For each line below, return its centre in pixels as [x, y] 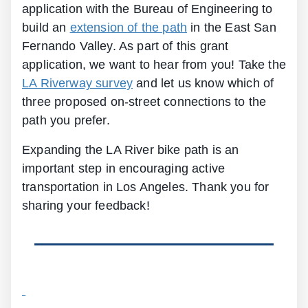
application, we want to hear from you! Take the [154, 65]
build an [46, 28]
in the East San [232, 28]
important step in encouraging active [124, 169]
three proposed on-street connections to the [144, 102]
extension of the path [129, 28]
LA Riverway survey [78, 84]
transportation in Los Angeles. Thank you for [146, 187]
